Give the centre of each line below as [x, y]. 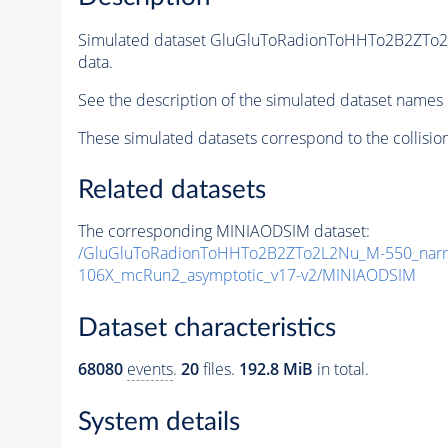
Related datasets [171, 190]
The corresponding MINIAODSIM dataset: [223, 231]
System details [158, 421]
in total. [340, 369]
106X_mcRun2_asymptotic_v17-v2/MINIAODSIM [246, 275]
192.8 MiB [275, 369]
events [149, 369]
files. [218, 369]
